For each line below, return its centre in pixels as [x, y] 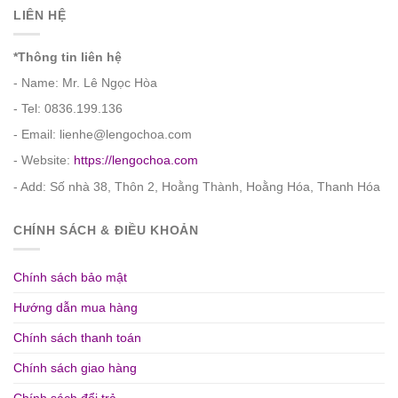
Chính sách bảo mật [70, 277]
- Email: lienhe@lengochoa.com [103, 135]
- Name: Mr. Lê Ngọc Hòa [85, 83]
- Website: [44, 161]
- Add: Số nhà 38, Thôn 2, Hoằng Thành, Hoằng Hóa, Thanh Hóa [197, 187]
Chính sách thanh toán [77, 338]
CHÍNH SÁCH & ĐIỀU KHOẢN [106, 231]
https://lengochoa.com [136, 161]
